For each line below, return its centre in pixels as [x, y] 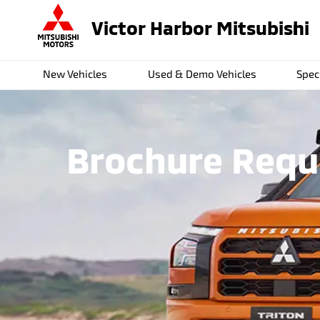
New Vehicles [75, 74]
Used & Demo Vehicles [202, 74]
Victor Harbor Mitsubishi [200, 27]
